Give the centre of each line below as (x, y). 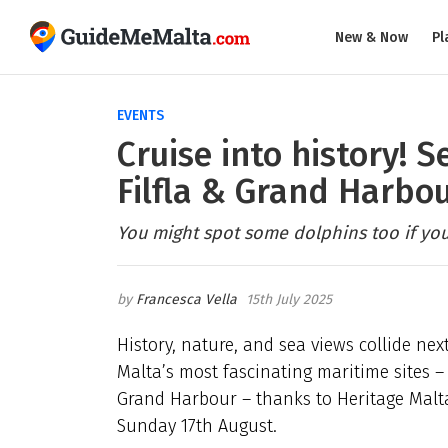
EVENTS (140, 115)
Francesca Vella (186, 299)
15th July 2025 (289, 299)
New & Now (371, 37)
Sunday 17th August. (197, 426)
